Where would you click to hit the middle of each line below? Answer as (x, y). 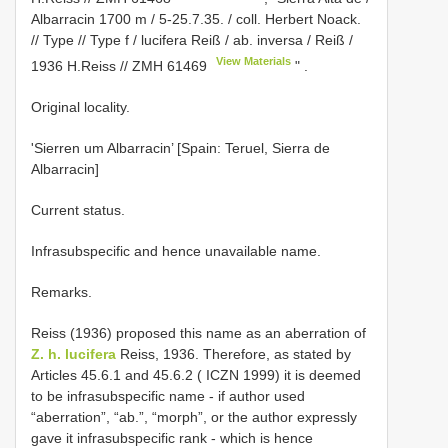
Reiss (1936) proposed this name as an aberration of (198, 332)
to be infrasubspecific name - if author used (168, 395)
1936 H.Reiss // (81, 65)
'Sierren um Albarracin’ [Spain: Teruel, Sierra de (180, 147)
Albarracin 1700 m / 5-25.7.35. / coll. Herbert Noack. (196, 18)
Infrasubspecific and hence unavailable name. (176, 250)
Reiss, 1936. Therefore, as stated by (233, 353)
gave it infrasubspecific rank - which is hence (172, 437)
